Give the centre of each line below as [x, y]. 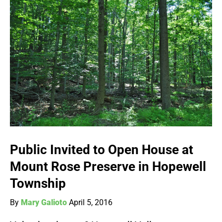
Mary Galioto [44, 203]
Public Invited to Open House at [102, 150]
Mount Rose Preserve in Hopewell [108, 167]
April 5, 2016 [91, 203]
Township [38, 184]
